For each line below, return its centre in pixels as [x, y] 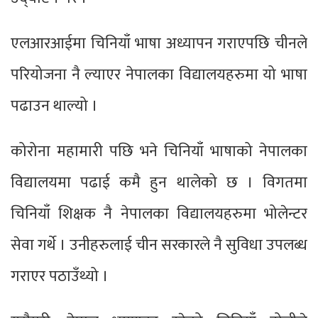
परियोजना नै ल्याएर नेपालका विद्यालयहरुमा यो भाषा [159, 75]
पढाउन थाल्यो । [54, 106]
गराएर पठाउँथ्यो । [60, 277]
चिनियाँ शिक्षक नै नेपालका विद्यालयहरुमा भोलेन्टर [159, 214]
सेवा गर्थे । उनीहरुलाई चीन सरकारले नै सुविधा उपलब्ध [159, 246]
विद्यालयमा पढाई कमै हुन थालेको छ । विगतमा [159, 183]
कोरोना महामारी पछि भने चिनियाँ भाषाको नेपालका [159, 152]
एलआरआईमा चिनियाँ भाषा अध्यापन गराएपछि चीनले [159, 44]
